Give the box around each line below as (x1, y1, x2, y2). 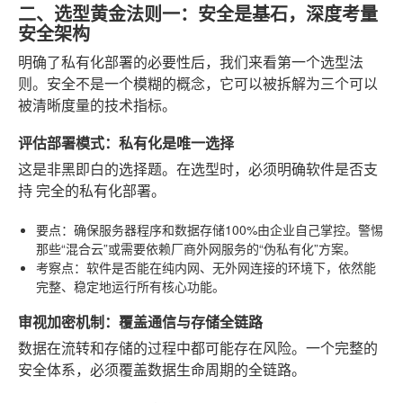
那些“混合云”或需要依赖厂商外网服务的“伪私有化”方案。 (36, 238, 356, 257)
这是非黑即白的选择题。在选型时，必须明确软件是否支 (18, 161, 378, 177)
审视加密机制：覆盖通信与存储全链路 (18, 310, 263, 332)
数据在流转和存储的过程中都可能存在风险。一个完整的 (18, 340, 378, 356)
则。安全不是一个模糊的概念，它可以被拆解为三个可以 (18, 76, 378, 92)
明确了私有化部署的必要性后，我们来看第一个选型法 (18, 54, 363, 70)
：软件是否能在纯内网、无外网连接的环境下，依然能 (74, 257, 376, 276)
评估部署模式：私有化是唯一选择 (18, 131, 234, 153)
